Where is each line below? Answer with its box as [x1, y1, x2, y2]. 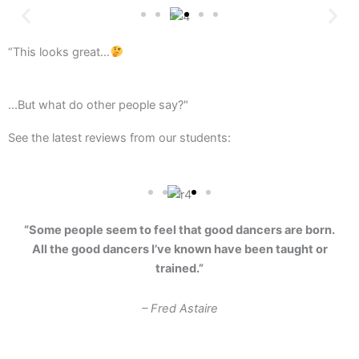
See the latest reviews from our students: [8, 131, 231, 146]
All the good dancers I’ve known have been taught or [31, 241, 328, 256]
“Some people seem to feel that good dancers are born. [24, 222, 335, 237]
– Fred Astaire [141, 301, 218, 316]
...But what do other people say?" [8, 98, 188, 113]
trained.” [155, 260, 204, 276]
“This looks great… [8, 44, 110, 59]
